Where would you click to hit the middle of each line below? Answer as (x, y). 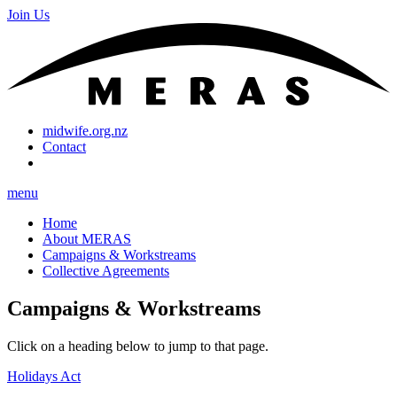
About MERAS (87, 239)
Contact (64, 147)
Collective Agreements (106, 271)
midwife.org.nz (85, 131)
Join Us (28, 15)
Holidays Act (44, 377)
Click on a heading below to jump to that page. (138, 346)
